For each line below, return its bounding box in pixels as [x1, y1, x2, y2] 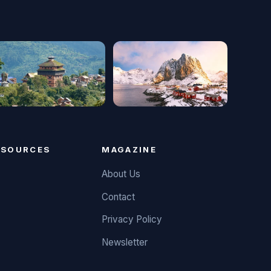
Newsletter [102, 237, 148, 249]
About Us [102, 168, 141, 180]
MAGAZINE [102, 145, 157, 155]
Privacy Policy [102, 214, 163, 226]
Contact [102, 191, 135, 203]
